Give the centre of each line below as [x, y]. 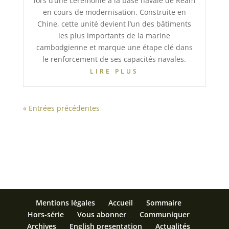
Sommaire [164, 203]
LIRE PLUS [114, 72]
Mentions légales [66, 203]
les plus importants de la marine [114, 36]
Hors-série [46, 215]
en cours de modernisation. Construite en [114, 12]
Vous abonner [102, 215]
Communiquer [165, 215]
